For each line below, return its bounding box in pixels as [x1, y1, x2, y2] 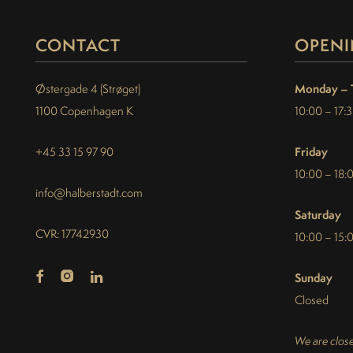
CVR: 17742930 [35, 226, 109, 242]
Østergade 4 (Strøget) [35, 81, 140, 97]
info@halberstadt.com [35, 185, 143, 201]
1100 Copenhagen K [35, 103, 133, 119]
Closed [294, 292, 329, 308]
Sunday [294, 269, 333, 287]
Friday [294, 143, 328, 161]
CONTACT [35, 34, 121, 58]
